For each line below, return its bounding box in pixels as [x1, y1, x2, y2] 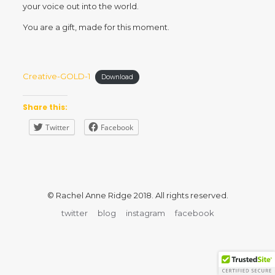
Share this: [22, 101, 68, 112]
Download [101, 73, 133, 81]
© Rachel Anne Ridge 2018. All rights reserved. [47, 190, 228, 200]
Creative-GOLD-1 [22, 71, 90, 81]
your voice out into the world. [22, 1, 139, 11]
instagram [125, 207, 165, 218]
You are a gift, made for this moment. [22, 22, 169, 32]
